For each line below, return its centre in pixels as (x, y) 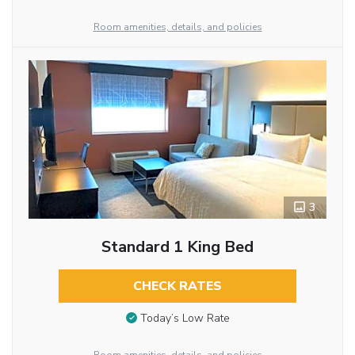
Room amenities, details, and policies (177, 27)
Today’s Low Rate (185, 319)
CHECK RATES (177, 286)
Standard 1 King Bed (177, 246)
